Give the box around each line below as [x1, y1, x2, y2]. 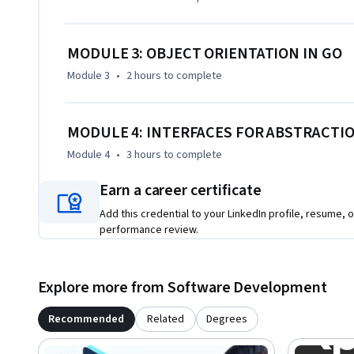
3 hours [126, 147, 161, 164]
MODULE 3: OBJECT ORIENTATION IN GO [67, 43, 342, 66]
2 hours [126, 68, 161, 85]
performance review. [100, 222, 198, 239]
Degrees [206, 311, 248, 328]
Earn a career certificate [100, 179, 262, 202]
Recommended [48, 311, 125, 328]
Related [146, 311, 184, 328]
